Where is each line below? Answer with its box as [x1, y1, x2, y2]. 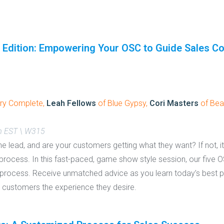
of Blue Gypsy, [96, 98, 149, 108]
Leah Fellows [46, 98, 96, 108]
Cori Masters [149, 98, 198, 108]
